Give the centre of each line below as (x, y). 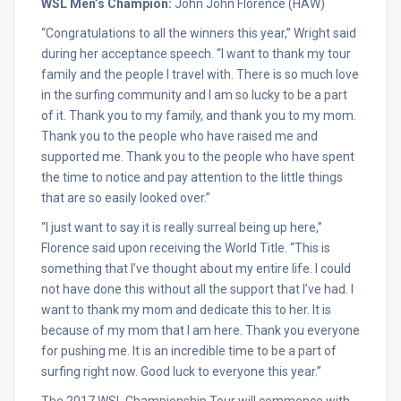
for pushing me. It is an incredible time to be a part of (189, 351)
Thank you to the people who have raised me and (179, 136)
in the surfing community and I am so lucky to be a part (194, 95)
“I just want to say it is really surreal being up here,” (182, 227)
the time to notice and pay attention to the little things (192, 177)
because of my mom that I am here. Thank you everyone (200, 330)
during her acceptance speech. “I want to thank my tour (196, 54)
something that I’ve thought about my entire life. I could (196, 269)
